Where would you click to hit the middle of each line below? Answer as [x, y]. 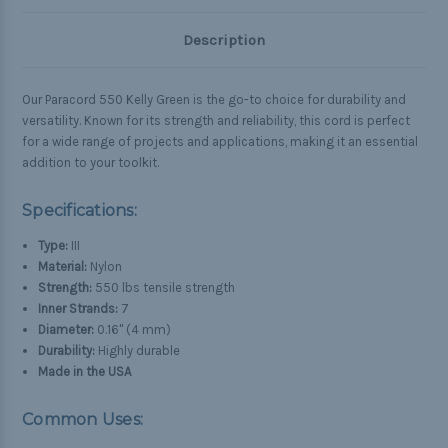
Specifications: [79, 211]
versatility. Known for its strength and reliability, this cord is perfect [216, 121]
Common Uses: [82, 420]
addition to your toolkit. [90, 163]
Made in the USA [85, 372]
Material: [63, 267]
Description [224, 40]
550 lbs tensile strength [164, 288]
